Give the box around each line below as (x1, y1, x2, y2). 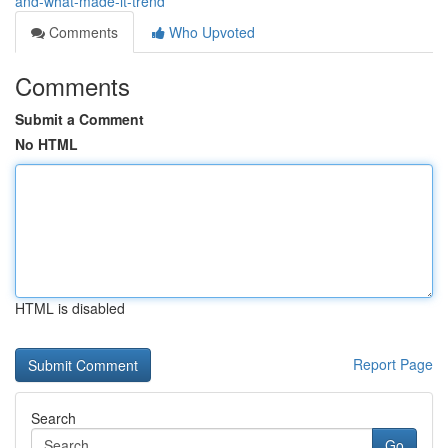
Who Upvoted (165, 22, 255, 42)
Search (31, 408, 76, 428)
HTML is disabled (15, 298, 125, 318)
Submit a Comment (15, 109, 144, 129)
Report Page (353, 354, 433, 374)
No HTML (15, 134, 78, 154)
